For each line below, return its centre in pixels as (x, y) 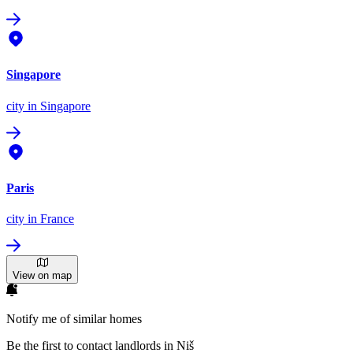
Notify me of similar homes (74, 319)
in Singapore (58, 106)
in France (49, 219)
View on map (42, 276)
